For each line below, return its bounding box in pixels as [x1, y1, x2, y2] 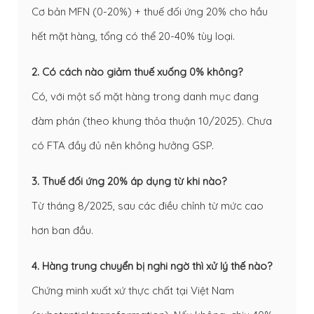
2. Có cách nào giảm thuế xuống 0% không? [32, 64, 243, 78]
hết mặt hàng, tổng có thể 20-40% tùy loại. [32, 29, 235, 43]
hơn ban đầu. [32, 223, 93, 237]
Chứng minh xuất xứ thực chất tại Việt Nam [32, 283, 234, 297]
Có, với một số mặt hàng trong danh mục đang [32, 89, 259, 103]
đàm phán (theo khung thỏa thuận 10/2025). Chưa [32, 114, 272, 128]
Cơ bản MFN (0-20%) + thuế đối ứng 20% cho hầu [32, 4, 268, 18]
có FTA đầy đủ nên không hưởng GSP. [32, 138, 214, 152]
